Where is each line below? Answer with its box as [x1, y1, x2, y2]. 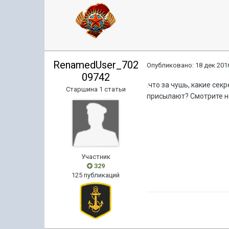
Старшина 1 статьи [65, 85, 126, 93]
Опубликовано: [147, 61, 196, 69]
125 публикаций [72, 171, 120, 179]
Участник [81, 153, 110, 161]
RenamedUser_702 [53, 59, 139, 71]
